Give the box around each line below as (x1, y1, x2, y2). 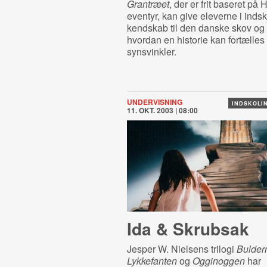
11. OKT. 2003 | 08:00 (126, 105, 198, 116)
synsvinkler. (126, 45, 176, 58)
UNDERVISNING (126, 97, 182, 107)
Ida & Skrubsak (126, 216, 249, 241)
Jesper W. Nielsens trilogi (126, 242, 237, 256)
